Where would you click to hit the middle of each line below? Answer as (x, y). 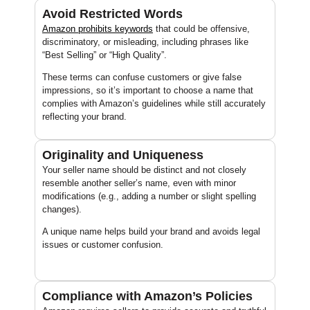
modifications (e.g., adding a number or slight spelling (149, 196)
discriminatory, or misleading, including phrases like (145, 42)
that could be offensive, (203, 28)
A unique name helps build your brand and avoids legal (151, 231)
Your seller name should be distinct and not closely (144, 170)
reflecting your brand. (84, 116)
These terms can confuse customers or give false (142, 77)
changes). (62, 209)
